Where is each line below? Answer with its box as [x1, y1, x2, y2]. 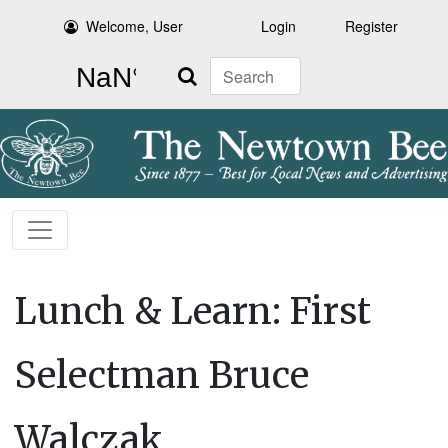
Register [345, 16, 398, 36]
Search [164, 58, 210, 78]
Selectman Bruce [15, 353, 309, 399]
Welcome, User [86, 16, 184, 36]
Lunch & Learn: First [15, 289, 371, 335]
